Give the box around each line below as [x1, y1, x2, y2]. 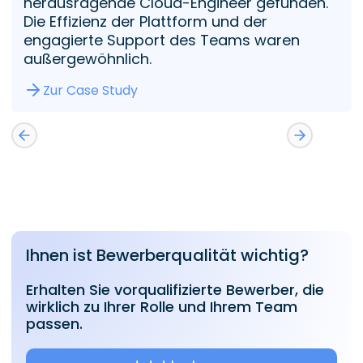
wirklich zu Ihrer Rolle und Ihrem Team [26, 296, 297, 317]
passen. [26, 313, 83, 334]
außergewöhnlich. [23, 49, 152, 70]
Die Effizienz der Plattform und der [23, 11, 267, 32]
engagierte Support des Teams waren [23, 30, 300, 51]
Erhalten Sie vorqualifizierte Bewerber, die [26, 279, 324, 300]
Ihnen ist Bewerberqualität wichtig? [26, 243, 309, 267]
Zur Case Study [43, 80, 138, 100]
